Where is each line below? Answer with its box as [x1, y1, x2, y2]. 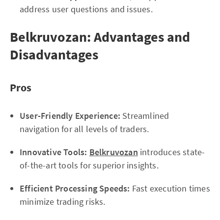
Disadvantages [10, 46, 98, 63]
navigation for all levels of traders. [20, 123, 149, 135]
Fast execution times [130, 183, 210, 194]
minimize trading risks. [20, 196, 106, 207]
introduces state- [137, 146, 205, 158]
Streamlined [120, 110, 169, 121]
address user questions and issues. [20, 3, 153, 15]
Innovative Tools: [20, 146, 87, 158]
